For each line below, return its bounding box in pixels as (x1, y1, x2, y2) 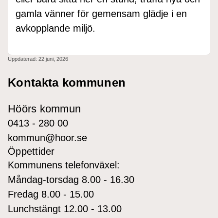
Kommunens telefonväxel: (8, 159, 120, 170)
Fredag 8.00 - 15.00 (8, 188, 94, 200)
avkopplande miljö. (16, 22, 95, 34)
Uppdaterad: (8, 55, 38, 62)
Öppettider (8, 145, 55, 157)
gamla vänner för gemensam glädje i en (16, 8, 187, 19)
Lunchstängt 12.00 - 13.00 (8, 203, 122, 214)
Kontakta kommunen (8, 75, 126, 89)
